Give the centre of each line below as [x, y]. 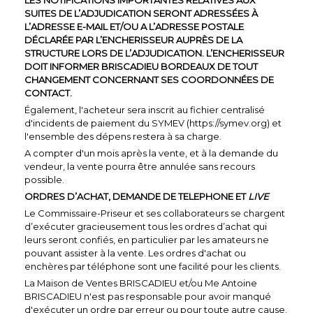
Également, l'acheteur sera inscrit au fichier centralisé [145, 109]
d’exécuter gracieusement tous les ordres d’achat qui [146, 226]
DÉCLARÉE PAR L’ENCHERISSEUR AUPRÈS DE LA [133, 39]
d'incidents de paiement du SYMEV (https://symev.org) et [153, 123]
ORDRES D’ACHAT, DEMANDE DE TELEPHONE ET [136, 196]
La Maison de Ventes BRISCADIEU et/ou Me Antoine [141, 283]
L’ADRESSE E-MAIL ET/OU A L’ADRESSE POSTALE [134, 26]
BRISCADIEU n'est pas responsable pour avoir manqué [148, 296]
